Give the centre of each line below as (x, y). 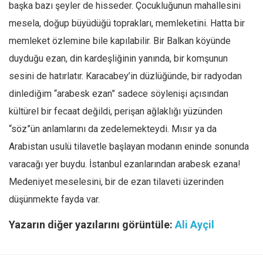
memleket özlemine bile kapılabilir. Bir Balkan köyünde (120, 41)
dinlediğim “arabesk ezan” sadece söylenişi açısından (119, 94)
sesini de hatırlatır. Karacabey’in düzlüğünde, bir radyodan (125, 76)
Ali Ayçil (195, 225)
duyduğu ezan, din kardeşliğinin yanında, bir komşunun (118, 58)
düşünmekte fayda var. (54, 199)
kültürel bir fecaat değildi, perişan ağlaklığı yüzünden (116, 111)
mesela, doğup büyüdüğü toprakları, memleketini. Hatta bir (127, 23)
